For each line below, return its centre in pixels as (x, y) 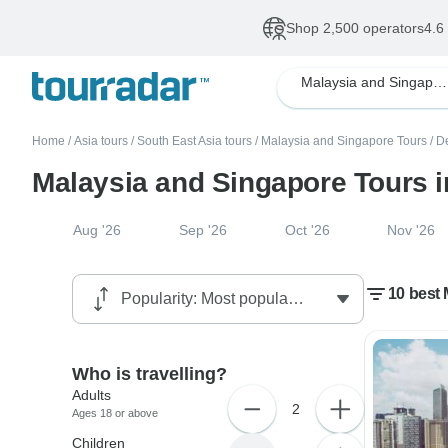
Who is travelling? (150, 374)
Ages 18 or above (115, 413)
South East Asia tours (194, 141)
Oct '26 (307, 230)
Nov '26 (411, 230)
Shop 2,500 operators (355, 28)
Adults (92, 395)
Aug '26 (96, 230)
